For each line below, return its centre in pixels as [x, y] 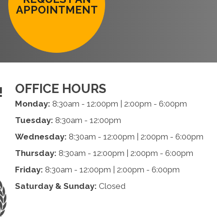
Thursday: [36, 153]
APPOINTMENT [57, 10]
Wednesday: [41, 137]
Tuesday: [34, 120]
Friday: [29, 170]
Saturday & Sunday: [56, 186]
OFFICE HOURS [60, 89]
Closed [111, 186]
